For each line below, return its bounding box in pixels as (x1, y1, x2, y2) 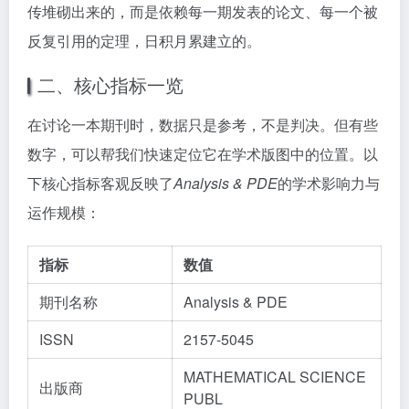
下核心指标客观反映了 (27, 173, 173, 194)
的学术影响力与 (278, 173, 380, 194)
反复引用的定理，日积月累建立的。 (27, 30, 261, 51)
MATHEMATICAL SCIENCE (184, 366, 366, 387)
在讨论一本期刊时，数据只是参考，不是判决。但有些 (27, 114, 378, 135)
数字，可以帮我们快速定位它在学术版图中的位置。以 (27, 143, 378, 164)
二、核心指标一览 (37, 71, 184, 98)
